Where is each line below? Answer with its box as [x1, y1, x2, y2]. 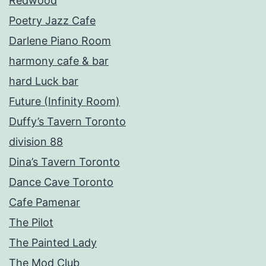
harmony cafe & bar [9, 54, 109, 67]
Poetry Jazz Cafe [9, 14, 96, 27]
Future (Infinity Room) [9, 94, 120, 107]
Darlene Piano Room [9, 34, 111, 47]
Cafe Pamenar [9, 195, 80, 208]
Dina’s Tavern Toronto [9, 155, 120, 168]
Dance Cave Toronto [9, 175, 113, 188]
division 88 [9, 135, 63, 148]
